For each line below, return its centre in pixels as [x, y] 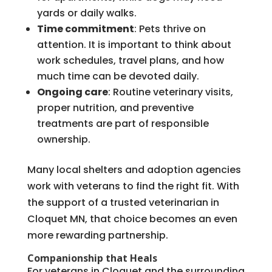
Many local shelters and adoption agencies [134, 169]
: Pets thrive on [170, 29]
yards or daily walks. [87, 13]
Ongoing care [72, 92]
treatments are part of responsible [123, 123]
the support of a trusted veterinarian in [123, 202]
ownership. [63, 139]
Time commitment [85, 29]
